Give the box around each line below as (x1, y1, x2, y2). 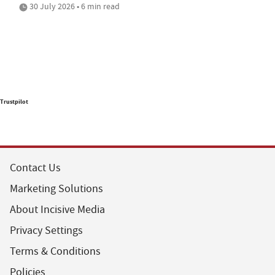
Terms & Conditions (10, 244, 101, 259)
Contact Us (10, 161, 61, 176)
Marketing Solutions (10, 182, 103, 196)
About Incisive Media (10, 203, 105, 217)
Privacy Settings (10, 223, 83, 238)
